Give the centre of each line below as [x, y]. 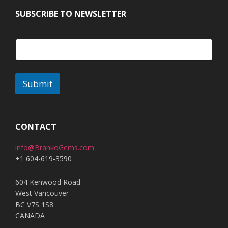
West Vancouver [42, 193]
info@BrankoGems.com [55, 147]
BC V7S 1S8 [34, 204]
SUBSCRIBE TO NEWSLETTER [71, 13]
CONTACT [36, 126]
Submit [38, 83]
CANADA [30, 215]
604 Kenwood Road [48, 182]
